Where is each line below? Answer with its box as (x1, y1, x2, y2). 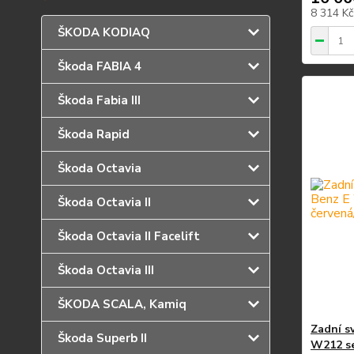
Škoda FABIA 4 (58, 58, 141, 74)
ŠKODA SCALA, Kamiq (58, 296, 186, 312)
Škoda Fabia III (58, 92, 141, 108)
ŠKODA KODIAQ (58, 24, 150, 40)
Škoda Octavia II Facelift (58, 228, 200, 244)
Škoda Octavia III (58, 262, 154, 278)
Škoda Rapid (58, 126, 130, 142)
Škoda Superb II (58, 330, 147, 346)
